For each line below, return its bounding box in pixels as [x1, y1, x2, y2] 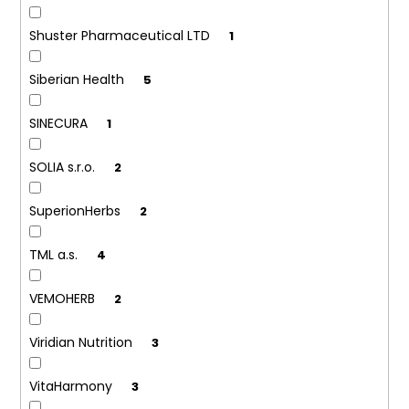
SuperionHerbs [28, 202, 124, 221]
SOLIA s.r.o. [28, 158, 99, 177]
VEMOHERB [28, 289, 99, 309]
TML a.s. [28, 246, 81, 265]
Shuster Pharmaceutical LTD [28, 26, 214, 46]
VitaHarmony [28, 377, 116, 396]
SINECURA [28, 114, 91, 133]
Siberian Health [28, 70, 128, 89]
